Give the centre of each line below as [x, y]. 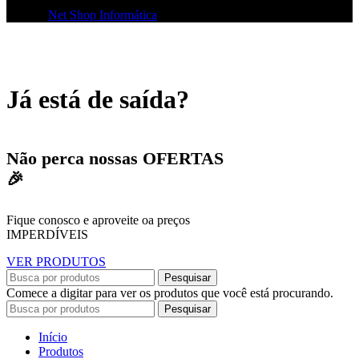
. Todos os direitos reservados [232, 15]
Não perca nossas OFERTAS [115, 159]
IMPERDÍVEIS [49, 235]
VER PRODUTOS [56, 262]
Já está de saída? [98, 99]
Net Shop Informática [103, 15]
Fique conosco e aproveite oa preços [98, 220]
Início [53, 337]
